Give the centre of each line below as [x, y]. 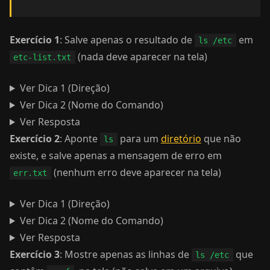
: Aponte [80, 139]
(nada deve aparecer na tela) [141, 57]
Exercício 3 [35, 254]
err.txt [30, 173]
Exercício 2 [35, 139]
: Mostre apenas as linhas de [126, 254]
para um [139, 139]
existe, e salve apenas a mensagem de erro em [116, 155]
